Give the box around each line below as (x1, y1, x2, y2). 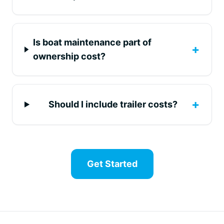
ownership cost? (32, 51, 105, 61)
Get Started (86, 158, 137, 169)
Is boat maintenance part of (32, 37, 151, 47)
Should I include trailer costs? (48, 99, 177, 109)
